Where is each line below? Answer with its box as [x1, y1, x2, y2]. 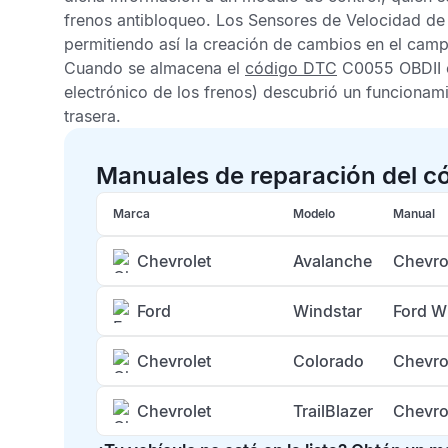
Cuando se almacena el [64, 58, 245, 78]
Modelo [293, 206, 335, 221]
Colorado [293, 351, 364, 371]
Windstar [293, 301, 362, 321]
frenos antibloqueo [64, 10, 206, 30]
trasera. [64, 106, 121, 126]
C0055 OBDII [337, 58, 441, 78]
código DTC [245, 58, 337, 78]
